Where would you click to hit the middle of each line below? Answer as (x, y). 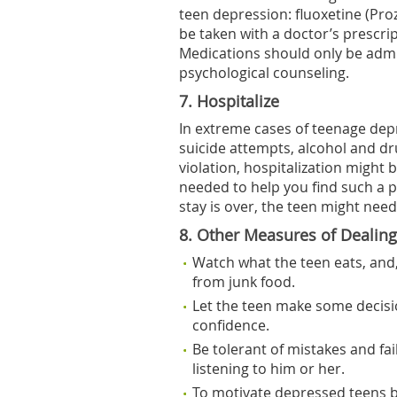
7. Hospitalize (229, 101)
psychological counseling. (264, 73)
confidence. (231, 325)
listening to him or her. (269, 369)
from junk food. (244, 282)
